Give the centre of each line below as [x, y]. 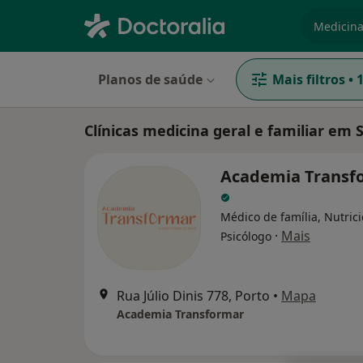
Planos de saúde [150, 79]
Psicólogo [246, 236]
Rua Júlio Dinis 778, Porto [193, 296]
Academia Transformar [180, 314]
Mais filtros [309, 79]
